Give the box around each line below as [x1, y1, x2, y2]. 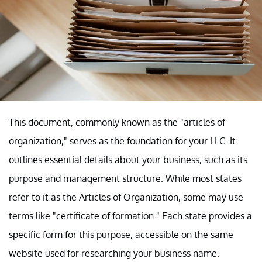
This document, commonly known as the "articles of [9, 116, 225, 129]
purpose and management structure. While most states [9, 173, 242, 185]
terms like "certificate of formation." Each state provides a [9, 210, 252, 222]
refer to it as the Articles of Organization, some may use [9, 191, 243, 204]
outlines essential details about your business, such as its [9, 154, 247, 166]
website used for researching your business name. [9, 247, 219, 260]
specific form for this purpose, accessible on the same [9, 229, 233, 241]
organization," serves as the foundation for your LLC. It [9, 135, 236, 147]
